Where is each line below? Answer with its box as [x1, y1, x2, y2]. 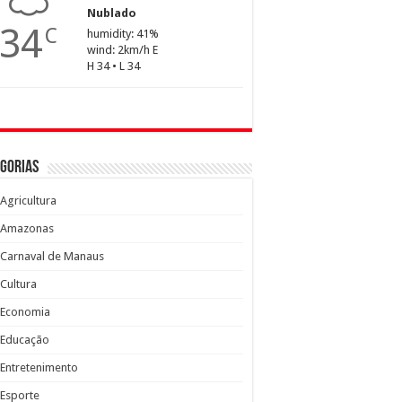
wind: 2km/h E [87, 43, 158, 57]
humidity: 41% [87, 27, 159, 41]
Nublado [87, 6, 136, 21]
